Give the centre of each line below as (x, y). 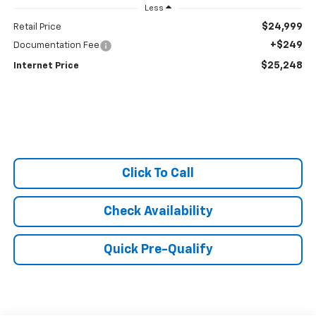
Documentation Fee (56, 46)
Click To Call (158, 174)
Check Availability (158, 212)
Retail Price (37, 28)
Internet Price (46, 66)
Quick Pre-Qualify (158, 250)
